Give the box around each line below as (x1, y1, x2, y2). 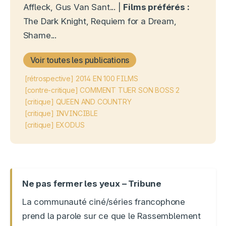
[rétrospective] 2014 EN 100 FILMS (24, 74, 138, 83)
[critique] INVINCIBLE (24, 109, 98, 118)
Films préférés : (123, 2, 190, 13)
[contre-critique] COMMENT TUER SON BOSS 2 (24, 86, 180, 95)
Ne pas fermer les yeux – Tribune (22, 178, 162, 189)
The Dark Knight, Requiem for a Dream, (23, 16, 177, 27)
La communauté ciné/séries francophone (22, 196, 186, 207)
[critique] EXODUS (24, 121, 85, 130)
